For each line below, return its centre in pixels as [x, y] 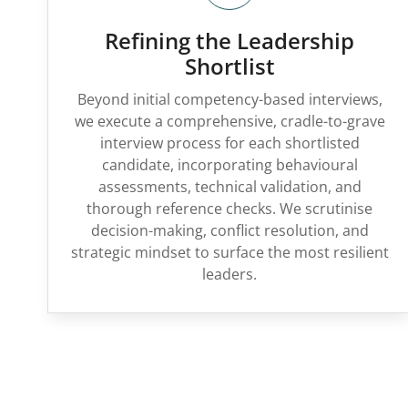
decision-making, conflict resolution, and [229, 230]
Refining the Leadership [229, 41]
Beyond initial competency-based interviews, [229, 99]
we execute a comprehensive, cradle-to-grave [229, 121]
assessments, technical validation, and [229, 187]
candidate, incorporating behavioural [229, 165]
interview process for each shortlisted [229, 143]
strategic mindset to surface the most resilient [229, 252]
